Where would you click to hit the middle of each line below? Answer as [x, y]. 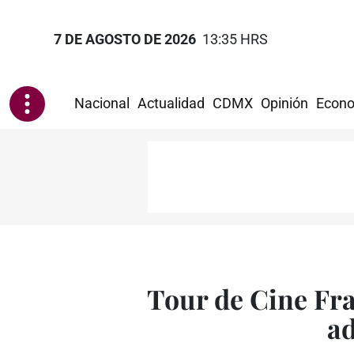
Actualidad [171, 104]
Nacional [102, 104]
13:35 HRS [235, 40]
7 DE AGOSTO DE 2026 [125, 40]
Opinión [284, 104]
